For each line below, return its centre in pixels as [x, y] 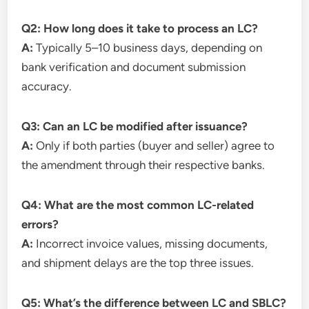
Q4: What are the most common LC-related [138, 205]
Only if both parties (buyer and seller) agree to [154, 145]
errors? [40, 224]
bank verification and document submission [134, 67]
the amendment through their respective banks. [143, 165]
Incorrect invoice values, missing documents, [151, 243]
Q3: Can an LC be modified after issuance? [135, 126]
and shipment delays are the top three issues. [138, 262]
